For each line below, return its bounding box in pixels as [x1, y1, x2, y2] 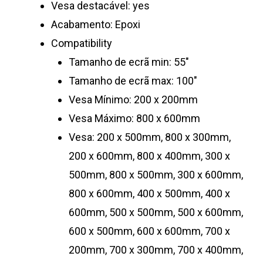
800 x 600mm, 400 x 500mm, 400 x [68, 187, 230, 200]
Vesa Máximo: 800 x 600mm [68, 112, 200, 125]
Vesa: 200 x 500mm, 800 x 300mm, [68, 131, 231, 144]
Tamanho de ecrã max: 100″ [68, 75, 197, 87]
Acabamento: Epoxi [50, 18, 140, 31]
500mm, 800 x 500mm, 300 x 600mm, [68, 168, 243, 181]
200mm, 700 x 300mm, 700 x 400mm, [68, 244, 243, 257]
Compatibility [50, 37, 112, 50]
